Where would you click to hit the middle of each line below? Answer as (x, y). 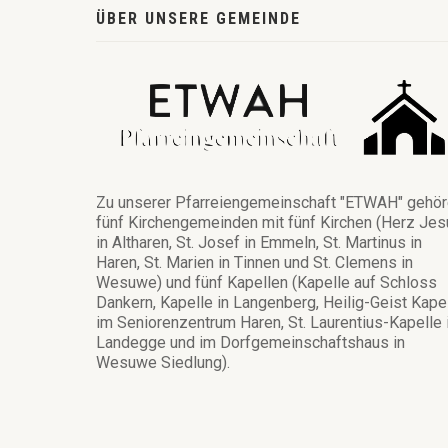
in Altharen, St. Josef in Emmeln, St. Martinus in (259, 243)
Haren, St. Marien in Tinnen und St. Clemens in (254, 263)
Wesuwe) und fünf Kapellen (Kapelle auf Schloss (266, 283)
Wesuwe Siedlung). (163, 363)
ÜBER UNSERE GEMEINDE (198, 18)
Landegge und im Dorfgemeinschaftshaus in (250, 343)
